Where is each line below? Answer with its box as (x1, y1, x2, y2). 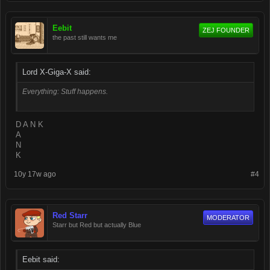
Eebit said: (22, 255, 60, 265)
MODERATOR (207, 214, 250, 222)
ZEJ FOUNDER (202, 27, 250, 34)
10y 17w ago (14, 170, 56, 179)
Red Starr (52, 211, 87, 221)
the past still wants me (52, 34, 117, 41)
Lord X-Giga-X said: (22, 67, 91, 77)
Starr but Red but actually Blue (52, 221, 141, 229)
